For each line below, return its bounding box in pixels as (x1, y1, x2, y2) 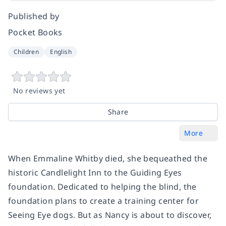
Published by (8, 10, 60, 22)
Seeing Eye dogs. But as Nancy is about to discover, (8, 209, 212, 220)
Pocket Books (8, 26, 63, 38)
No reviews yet (13, 85, 66, 95)
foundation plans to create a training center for (8, 195, 199, 206)
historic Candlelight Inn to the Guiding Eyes (8, 166, 182, 178)
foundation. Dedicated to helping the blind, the (8, 181, 197, 192)
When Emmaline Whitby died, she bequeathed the (8, 152, 207, 164)
